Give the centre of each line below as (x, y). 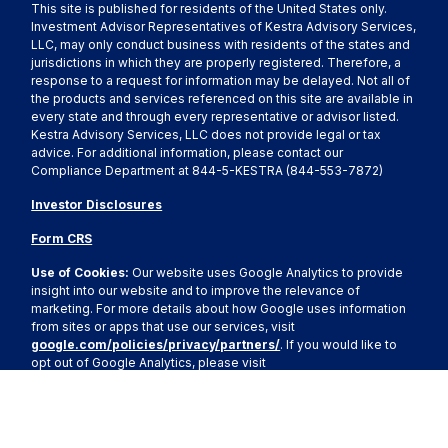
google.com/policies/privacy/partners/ (156, 345)
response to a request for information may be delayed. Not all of (221, 81)
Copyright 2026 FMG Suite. (110, 415)
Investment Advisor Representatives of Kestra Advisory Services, (224, 27)
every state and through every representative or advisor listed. (215, 117)
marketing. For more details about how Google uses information (219, 309)
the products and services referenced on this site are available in (222, 99)
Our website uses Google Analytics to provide (268, 273)
